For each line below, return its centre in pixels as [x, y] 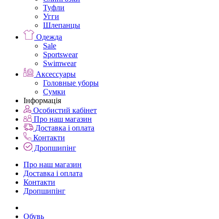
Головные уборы [71, 83]
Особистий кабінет [64, 110]
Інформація [42, 101]
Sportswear [60, 55]
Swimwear [60, 64]
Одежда [48, 37]
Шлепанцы [62, 25]
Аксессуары [55, 74]
